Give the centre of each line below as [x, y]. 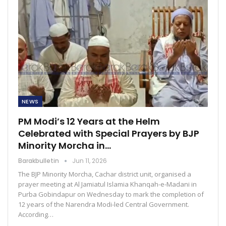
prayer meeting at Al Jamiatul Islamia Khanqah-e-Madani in [107, 184]
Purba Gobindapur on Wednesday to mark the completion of [111, 194]
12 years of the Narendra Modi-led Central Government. [104, 205]
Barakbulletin [39, 161]
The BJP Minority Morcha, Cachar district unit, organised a [105, 174]
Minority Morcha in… [65, 146]
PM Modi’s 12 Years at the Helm [89, 122]
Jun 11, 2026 [90, 161]
